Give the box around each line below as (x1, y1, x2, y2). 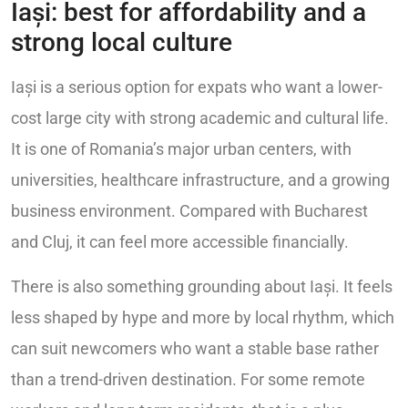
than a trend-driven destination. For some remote (11, 369, 365, 389)
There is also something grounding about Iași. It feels (11, 276, 393, 296)
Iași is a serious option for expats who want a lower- (11, 77, 382, 97)
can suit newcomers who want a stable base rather (11, 338, 379, 358)
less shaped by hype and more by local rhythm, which (11, 307, 394, 327)
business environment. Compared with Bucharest (11, 201, 368, 221)
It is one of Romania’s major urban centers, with (11, 139, 352, 159)
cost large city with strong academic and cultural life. (11, 108, 389, 128)
